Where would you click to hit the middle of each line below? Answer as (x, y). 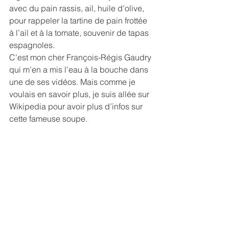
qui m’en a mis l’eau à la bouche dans (80, 70)
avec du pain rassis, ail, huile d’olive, (78, 8)
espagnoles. (32, 45)
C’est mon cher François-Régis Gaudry (81, 57)
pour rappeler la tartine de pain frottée (79, 20)
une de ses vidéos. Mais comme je (73, 82)
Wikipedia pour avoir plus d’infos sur (77, 106)
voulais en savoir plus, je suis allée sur (80, 94)
